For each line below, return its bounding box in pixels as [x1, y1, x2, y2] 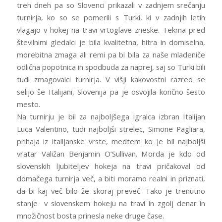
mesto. [16, 99, 40, 109]
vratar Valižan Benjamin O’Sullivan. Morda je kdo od [16, 148, 206, 159]
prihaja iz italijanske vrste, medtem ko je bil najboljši [16, 136, 206, 146]
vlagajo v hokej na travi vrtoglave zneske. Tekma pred [16, 24, 206, 35]
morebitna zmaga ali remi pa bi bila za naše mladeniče [16, 49, 206, 59]
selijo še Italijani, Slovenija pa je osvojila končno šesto [16, 86, 206, 97]
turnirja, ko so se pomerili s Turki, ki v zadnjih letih [16, 12, 206, 22]
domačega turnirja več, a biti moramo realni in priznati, [16, 173, 206, 183]
